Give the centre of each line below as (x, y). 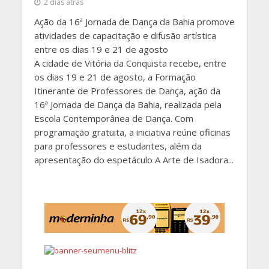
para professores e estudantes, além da (118, 146)
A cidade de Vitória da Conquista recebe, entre (130, 63)
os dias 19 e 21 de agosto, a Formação (115, 77)
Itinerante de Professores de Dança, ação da (127, 90)
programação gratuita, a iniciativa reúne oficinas (132, 132)
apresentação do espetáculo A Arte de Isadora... (134, 159)
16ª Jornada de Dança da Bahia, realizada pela (128, 104)
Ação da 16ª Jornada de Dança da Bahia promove (134, 21)
